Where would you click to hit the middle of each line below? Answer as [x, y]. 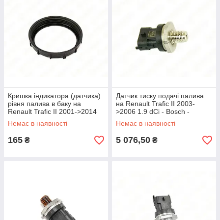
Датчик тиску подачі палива [160, 96]
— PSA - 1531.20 [35, 119]
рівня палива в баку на [44, 104]
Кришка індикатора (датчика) [54, 96]
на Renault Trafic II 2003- [155, 104]
